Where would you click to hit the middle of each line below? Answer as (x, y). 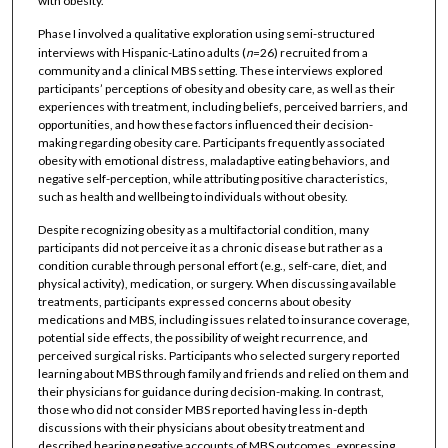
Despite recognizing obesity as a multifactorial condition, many (203, 230)
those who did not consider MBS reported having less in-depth (202, 410)
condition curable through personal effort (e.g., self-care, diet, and (212, 266)
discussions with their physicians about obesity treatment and (201, 428)
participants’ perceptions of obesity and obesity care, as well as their (216, 88)
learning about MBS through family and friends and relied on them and (223, 374)
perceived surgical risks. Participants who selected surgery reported (218, 356)
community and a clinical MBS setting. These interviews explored (210, 70)
